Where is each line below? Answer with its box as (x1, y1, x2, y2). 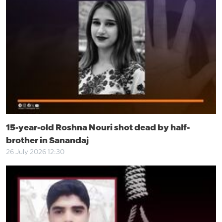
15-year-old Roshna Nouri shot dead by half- (6, 122, 190, 134)
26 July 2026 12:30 (6, 148, 64, 157)
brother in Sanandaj (6, 135, 89, 147)
